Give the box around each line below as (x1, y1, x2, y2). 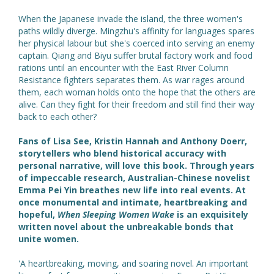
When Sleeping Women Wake (57, 208, 174, 220)
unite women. (18, 232, 79, 245)
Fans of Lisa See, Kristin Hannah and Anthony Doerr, (18, 135, 247, 147)
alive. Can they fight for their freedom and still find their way (18, 98, 254, 110)
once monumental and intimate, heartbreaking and (18, 196, 247, 208)
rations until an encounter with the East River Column (18, 61, 229, 73)
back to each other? (18, 110, 97, 122)
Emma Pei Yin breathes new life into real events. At (18, 183, 246, 196)
